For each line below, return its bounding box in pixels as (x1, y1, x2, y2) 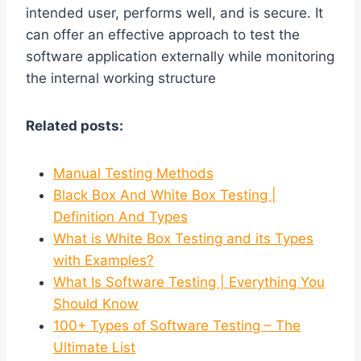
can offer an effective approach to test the (26, 27, 300, 44)
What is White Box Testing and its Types (53, 230, 313, 247)
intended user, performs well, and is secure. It (26, 5, 323, 22)
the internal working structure (26, 70, 216, 87)
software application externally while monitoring (26, 48, 334, 65)
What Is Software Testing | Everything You (53, 274, 325, 291)
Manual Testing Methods (53, 165, 214, 182)
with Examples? (53, 252, 154, 269)
